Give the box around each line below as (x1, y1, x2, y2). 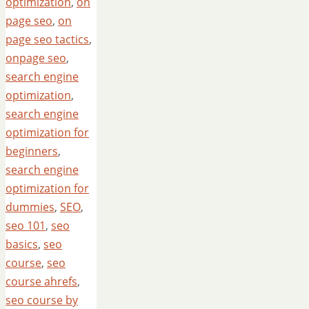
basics (6, 236, 38, 252)
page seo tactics (6, 31, 89, 47)
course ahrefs (6, 273, 77, 289)
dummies (6, 199, 54, 215)
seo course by (6, 292, 78, 308)
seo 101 (6, 217, 46, 233)
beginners (6, 143, 58, 159)
